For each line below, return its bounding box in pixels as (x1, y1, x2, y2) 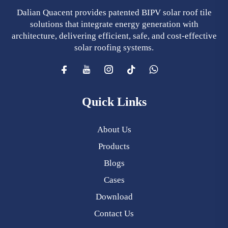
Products (98, 141, 130, 151)
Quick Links (81, 95, 147, 108)
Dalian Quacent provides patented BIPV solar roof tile (16, 7, 212, 17)
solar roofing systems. (74, 42, 154, 52)
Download (95, 191, 133, 202)
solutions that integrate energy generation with (30, 19, 198, 29)
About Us (97, 124, 131, 134)
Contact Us (94, 208, 134, 218)
